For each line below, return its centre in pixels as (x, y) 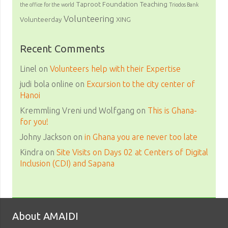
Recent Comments (62, 49)
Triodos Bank (184, 5)
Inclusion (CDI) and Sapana (67, 164)
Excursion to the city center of (141, 84)
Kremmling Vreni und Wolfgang (77, 111)
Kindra (32, 152)
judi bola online (47, 84)
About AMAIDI (45, 216)
